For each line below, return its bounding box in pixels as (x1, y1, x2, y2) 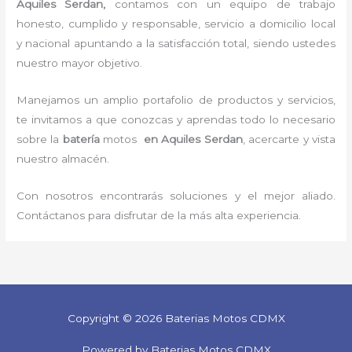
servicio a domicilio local (204, 16, 335, 30)
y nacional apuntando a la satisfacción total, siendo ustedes (16, 36, 335, 49)
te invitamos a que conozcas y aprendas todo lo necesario (16, 112, 335, 126)
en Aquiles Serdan (137, 132, 243, 145)
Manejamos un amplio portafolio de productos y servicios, (16, 93, 335, 106)
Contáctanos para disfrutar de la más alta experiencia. (16, 208, 302, 222)
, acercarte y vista (242, 132, 335, 145)
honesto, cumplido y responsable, (16, 16, 205, 30)
